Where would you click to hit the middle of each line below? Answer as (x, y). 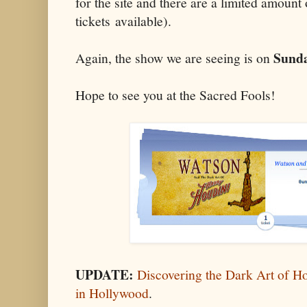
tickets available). (123, 21)
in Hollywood (112, 293)
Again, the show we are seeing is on (174, 58)
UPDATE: (105, 275)
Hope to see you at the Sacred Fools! (175, 95)
